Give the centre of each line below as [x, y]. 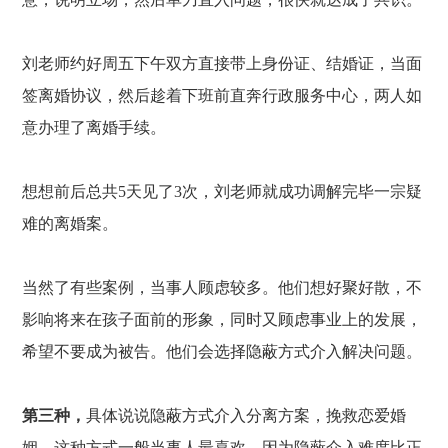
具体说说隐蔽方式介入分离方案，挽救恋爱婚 [246, 415]
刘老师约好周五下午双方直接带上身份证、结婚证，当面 [222, 63]
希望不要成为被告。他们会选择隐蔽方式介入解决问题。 [222, 351]
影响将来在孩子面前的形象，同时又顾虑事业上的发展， [222, 319]
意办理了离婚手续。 [94, 127]
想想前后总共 [70, 191]
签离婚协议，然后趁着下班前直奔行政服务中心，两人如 [222, 95]
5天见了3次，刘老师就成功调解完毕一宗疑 [270, 191]
